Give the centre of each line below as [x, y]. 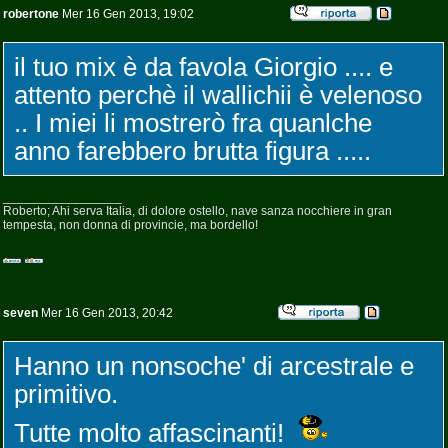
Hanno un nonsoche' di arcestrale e [214, 366]
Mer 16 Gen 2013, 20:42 [105, 313]
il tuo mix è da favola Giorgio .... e [203, 67]
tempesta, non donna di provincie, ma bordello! [130, 225]
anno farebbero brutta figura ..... [192, 151]
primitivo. [66, 394]
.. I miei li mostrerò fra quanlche [193, 123]
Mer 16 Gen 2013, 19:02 [126, 14]
